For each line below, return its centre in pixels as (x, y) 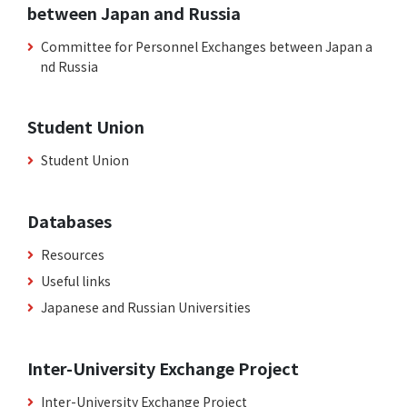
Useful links (76, 281)
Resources (73, 255)
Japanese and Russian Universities (146, 308)
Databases (69, 221)
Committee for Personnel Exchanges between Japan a (207, 47)
